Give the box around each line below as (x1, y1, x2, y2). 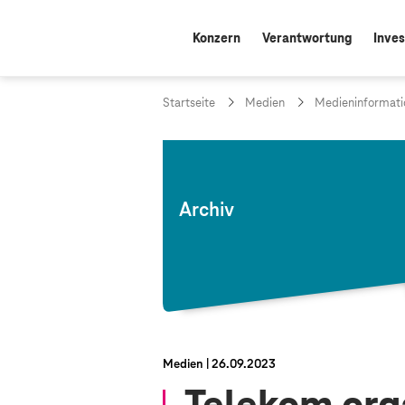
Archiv (179, 200, 234, 222)
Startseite (163, 97, 215, 110)
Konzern (193, 32, 240, 46)
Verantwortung (262, 32, 352, 46)
